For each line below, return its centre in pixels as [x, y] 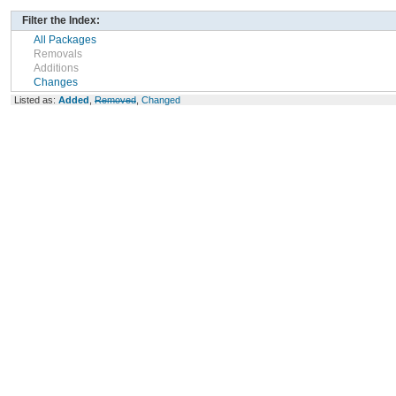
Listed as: [36, 99]
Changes [55, 82]
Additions [56, 68]
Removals [57, 54]
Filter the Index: [61, 20]
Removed [115, 99]
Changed [161, 99]
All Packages [65, 40]
